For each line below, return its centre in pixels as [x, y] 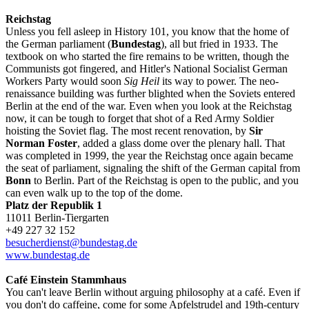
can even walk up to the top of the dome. [94, 192]
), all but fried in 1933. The [219, 43]
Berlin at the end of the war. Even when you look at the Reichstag [149, 106]
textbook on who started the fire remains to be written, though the [147, 56]
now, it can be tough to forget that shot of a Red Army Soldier [140, 118]
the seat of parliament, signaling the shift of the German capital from [153, 168]
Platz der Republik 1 [54, 205]
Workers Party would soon [65, 81]
